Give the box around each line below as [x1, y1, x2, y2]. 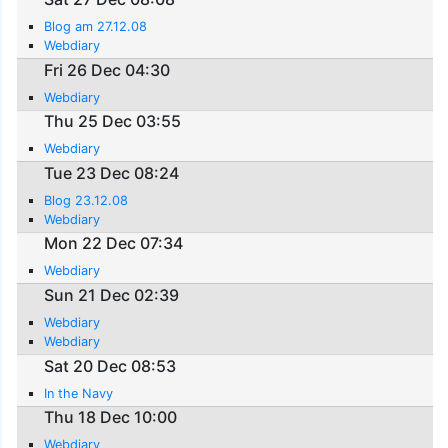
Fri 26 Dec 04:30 [44, 59, 171, 80]
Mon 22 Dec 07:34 [44, 233, 184, 254]
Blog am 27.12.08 [44, 18, 148, 34]
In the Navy [44, 385, 114, 401]
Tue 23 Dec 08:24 [44, 162, 180, 183]
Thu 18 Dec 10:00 [44, 407, 178, 428]
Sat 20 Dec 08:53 [44, 355, 177, 376]
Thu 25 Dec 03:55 [44, 111, 182, 132]
